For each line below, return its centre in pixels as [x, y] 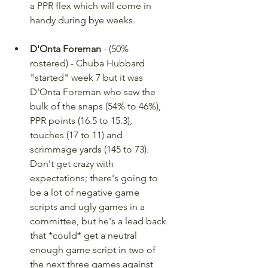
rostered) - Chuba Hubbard [89, 63]
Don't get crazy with [73, 164]
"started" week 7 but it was [88, 77]
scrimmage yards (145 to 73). [91, 149]
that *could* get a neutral [85, 235]
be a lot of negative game [86, 192]
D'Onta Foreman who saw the [94, 92]
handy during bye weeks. [83, 20]
